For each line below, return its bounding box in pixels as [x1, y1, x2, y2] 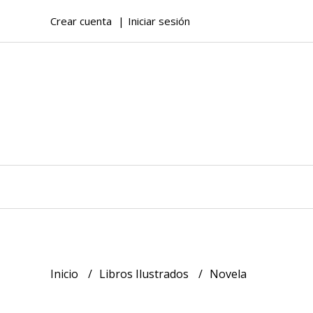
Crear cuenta [50, 14, 112, 28]
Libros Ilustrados [99, 265, 191, 282]
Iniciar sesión [128, 14, 190, 28]
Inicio [50, 265, 81, 282]
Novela [210, 265, 247, 282]
